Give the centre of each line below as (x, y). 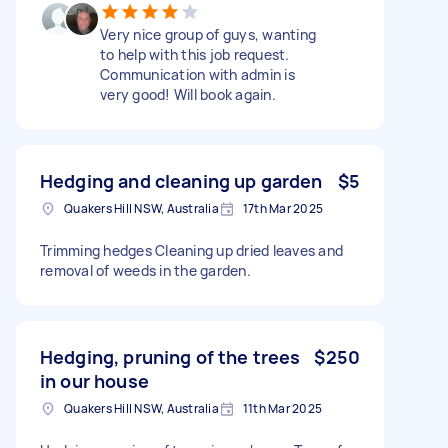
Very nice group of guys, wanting (208, 34)
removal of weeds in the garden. (145, 270)
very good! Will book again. (188, 94)
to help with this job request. (195, 54)
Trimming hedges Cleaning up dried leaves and (191, 250)
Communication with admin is (197, 74)
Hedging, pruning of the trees (170, 356)
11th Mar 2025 (282, 408)
